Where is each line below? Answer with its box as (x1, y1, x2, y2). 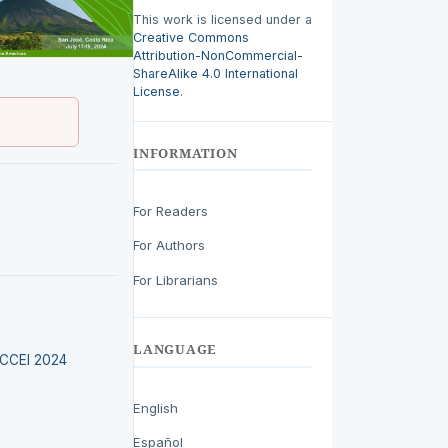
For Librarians (133, 271, 218, 288)
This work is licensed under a (133, 11, 312, 27)
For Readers (133, 202, 208, 219)
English (133, 399, 178, 416)
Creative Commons (133, 29, 249, 45)
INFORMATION (133, 143, 238, 162)
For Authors (133, 237, 205, 254)
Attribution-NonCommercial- (133, 47, 303, 63)
